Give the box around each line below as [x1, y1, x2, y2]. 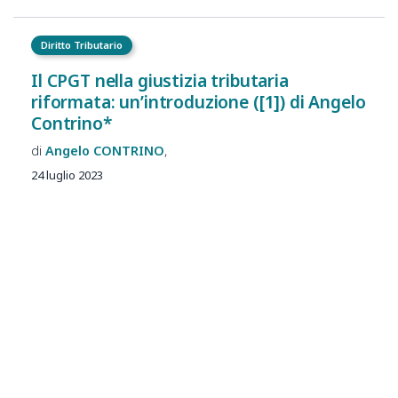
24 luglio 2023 [31, 167, 103, 184]
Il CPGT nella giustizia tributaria [31, 68, 289, 93]
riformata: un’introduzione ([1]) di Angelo [31, 90, 366, 115]
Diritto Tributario [41, 38, 123, 52]
